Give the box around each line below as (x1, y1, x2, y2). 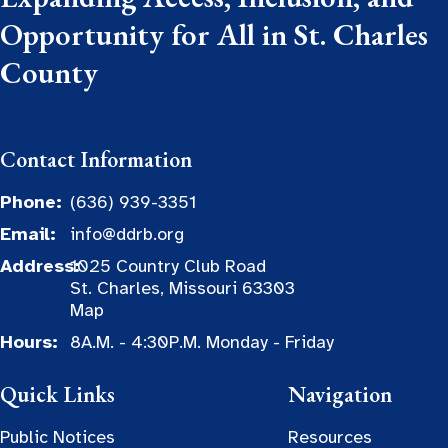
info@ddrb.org (70, 222, 184, 245)
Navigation (288, 380, 392, 410)
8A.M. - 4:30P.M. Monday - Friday (70, 330, 334, 353)
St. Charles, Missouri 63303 (70, 276, 295, 299)
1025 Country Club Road (70, 254, 266, 277)
